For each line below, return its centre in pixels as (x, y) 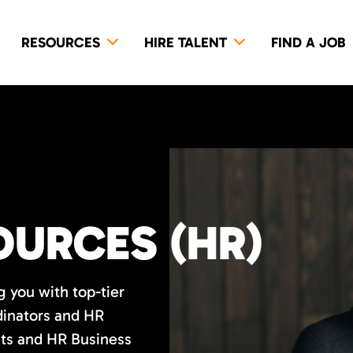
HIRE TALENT (185, 43)
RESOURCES (60, 43)
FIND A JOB (308, 43)
